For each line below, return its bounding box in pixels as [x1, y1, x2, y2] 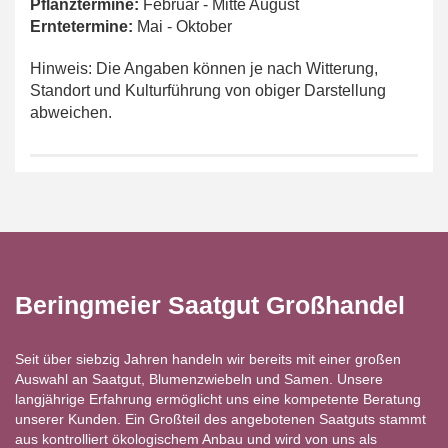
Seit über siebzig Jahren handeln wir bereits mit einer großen [15, 351, 401, 368]
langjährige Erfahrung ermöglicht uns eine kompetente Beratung [15, 391, 421, 408]
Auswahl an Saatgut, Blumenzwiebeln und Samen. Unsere [15, 371, 383, 388]
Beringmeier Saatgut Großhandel [15, 291, 405, 320]
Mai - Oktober [137, 18, 232, 36]
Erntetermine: [30, 18, 137, 36]
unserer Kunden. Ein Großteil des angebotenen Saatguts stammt [15, 411, 426, 428]
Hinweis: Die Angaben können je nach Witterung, [30, 60, 378, 78]
